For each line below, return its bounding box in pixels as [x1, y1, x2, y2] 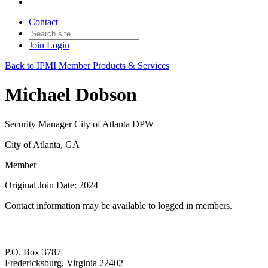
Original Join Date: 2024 [5, 179, 98, 190]
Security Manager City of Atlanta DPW [5, 118, 154, 129]
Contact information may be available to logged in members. [5, 200, 232, 211]
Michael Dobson [5, 84, 137, 106]
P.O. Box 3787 [5, 247, 61, 258]
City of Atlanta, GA [5, 139, 80, 150]
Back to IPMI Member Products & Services [5, 60, 169, 71]
